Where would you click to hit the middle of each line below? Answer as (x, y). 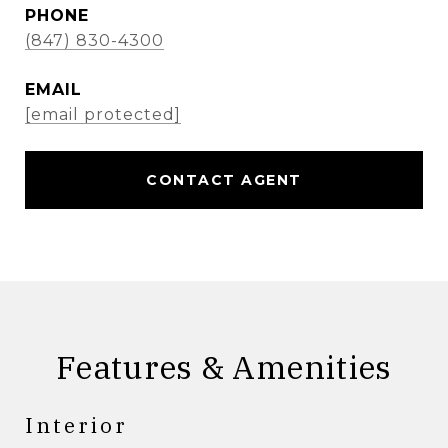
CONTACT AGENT (224, 180)
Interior (76, 425)
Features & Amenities (224, 367)
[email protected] (103, 114)
